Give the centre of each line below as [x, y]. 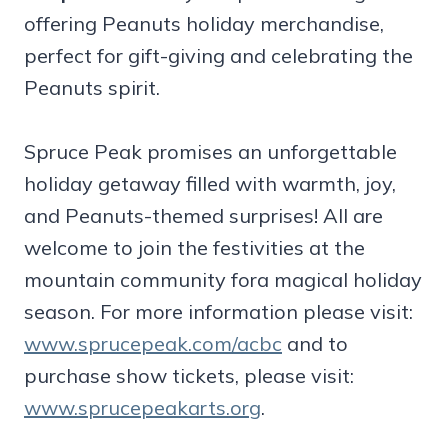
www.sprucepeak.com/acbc [153, 344]
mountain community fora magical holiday [223, 280]
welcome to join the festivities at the [194, 248]
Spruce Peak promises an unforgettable [210, 152]
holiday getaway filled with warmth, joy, [210, 184]
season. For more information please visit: [218, 312]
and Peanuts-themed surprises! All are [203, 216]
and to [315, 344]
